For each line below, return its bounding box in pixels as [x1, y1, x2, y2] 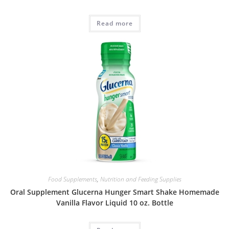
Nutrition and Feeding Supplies [100, 175, 181, 184]
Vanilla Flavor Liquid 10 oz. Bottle [56, 198, 173, 208]
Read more [96, 18, 133, 28]
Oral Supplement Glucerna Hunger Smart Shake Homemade [10, 187, 219, 197]
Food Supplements [48, 175, 97, 184]
